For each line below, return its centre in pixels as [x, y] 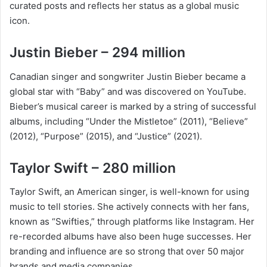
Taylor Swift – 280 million [93, 168]
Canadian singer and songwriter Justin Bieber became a [128, 76]
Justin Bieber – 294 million [97, 53]
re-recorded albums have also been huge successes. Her [131, 237]
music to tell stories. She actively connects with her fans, [129, 207]
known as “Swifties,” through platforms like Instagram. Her [132, 222]
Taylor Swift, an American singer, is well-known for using [129, 192]
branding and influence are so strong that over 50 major [127, 252]
